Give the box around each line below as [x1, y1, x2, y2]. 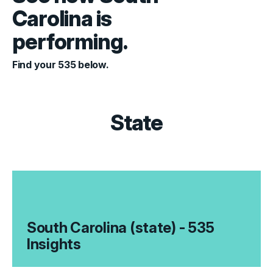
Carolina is [12, 5, 112, 31]
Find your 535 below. [12, 58, 109, 71]
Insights [27, 235, 81, 253]
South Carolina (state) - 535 [27, 219, 215, 236]
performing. [12, 29, 127, 54]
